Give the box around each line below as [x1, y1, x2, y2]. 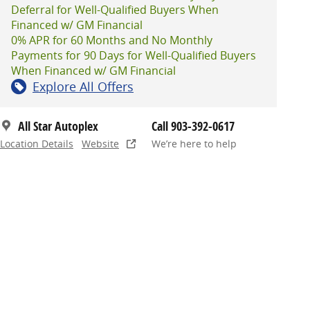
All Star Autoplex [18, 117, 98, 135]
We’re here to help [152, 137, 237, 150]
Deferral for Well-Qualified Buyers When [11, 1, 219, 17]
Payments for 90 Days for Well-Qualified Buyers [11, 47, 256, 63]
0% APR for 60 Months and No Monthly [11, 32, 212, 48]
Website [82, 137, 119, 150]
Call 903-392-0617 [152, 117, 235, 135]
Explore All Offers [33, 77, 134, 95]
